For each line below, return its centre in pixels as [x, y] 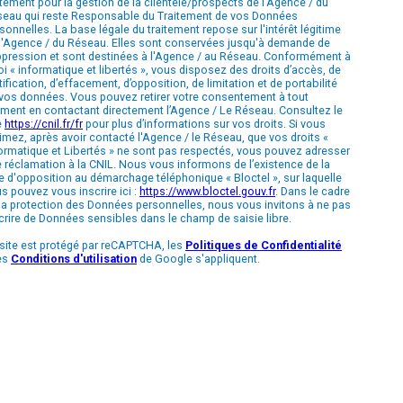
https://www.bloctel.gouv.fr [207, 191]
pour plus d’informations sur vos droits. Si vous [204, 123]
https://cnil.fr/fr [44, 123]
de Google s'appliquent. [198, 258]
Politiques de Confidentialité [264, 245]
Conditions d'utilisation [74, 258]
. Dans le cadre [313, 191]
